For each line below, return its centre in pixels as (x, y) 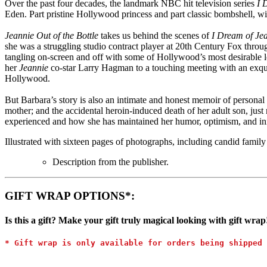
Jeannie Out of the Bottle (52, 36)
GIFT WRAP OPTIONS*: (70, 195)
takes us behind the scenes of (155, 36)
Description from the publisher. (111, 162)
